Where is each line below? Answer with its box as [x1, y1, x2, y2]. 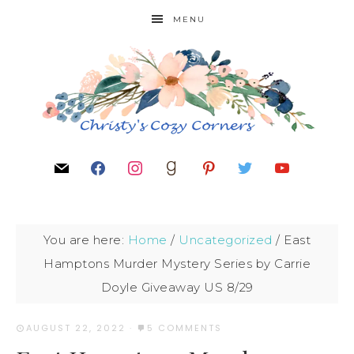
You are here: [43, 232, 128, 247]
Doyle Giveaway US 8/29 [100, 280, 254, 295]
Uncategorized [179, 232, 273, 247]
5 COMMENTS [147, 322, 222, 334]
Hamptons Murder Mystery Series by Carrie [43, 256, 311, 271]
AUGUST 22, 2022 [26, 322, 126, 334]
